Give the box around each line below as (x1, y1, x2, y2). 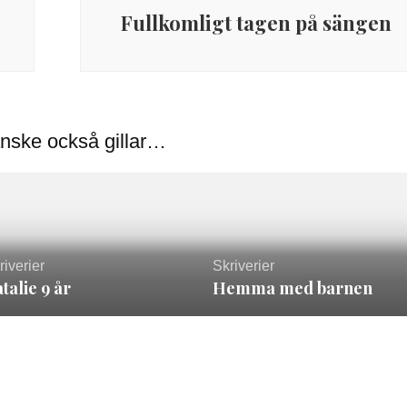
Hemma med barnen (212, 277, 372, 300)
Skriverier (212, 258, 274, 274)
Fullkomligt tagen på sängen (120, 9, 392, 36)
